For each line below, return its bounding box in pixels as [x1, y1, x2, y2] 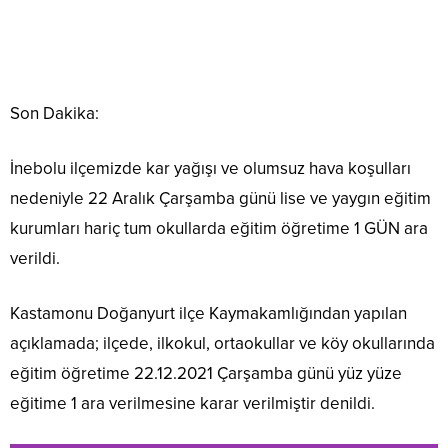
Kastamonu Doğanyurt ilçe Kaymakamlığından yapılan [10, 303, 407, 325]
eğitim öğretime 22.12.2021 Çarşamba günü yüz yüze [10, 363, 402, 385]
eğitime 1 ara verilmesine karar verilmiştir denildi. [10, 393, 375, 415]
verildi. [10, 248, 60, 270]
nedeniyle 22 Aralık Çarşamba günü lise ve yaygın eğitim [10, 188, 431, 210]
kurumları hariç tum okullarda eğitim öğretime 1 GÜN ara [10, 218, 428, 240]
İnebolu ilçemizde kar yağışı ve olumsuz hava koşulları [10, 158, 411, 180]
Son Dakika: [10, 103, 99, 125]
